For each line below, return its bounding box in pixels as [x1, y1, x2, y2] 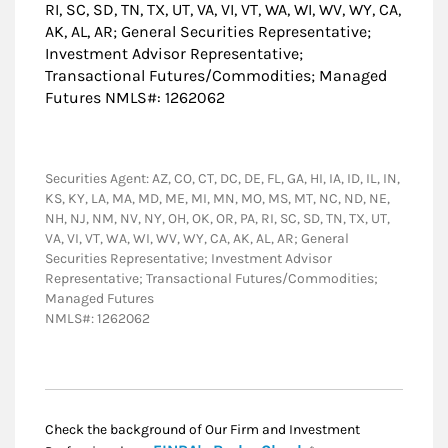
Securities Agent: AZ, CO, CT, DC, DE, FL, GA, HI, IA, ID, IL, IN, [45, 170, 400, 188]
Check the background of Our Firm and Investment [45, 421, 360, 439]
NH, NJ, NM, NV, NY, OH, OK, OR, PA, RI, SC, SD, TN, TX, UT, [45, 210, 390, 228]
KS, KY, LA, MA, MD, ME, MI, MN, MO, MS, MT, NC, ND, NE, [45, 190, 390, 208]
